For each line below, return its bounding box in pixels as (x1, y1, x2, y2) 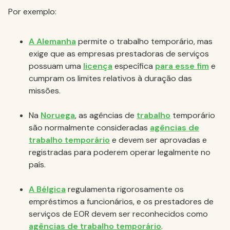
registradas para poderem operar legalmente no (29, 147, 210, 158)
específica (112, 61, 155, 71)
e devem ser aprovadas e (110, 135, 207, 145)
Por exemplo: (8, 6, 56, 17)
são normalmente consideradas (29, 122, 150, 133)
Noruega (41, 110, 75, 121)
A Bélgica (29, 184, 66, 195)
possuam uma (29, 61, 83, 71)
